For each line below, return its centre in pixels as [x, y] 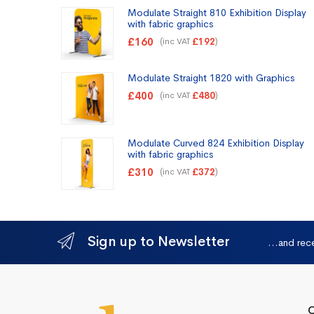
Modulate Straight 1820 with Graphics [211, 78]
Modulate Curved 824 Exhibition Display [216, 143]
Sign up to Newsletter [159, 242]
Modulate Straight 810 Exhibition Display [217, 12]
